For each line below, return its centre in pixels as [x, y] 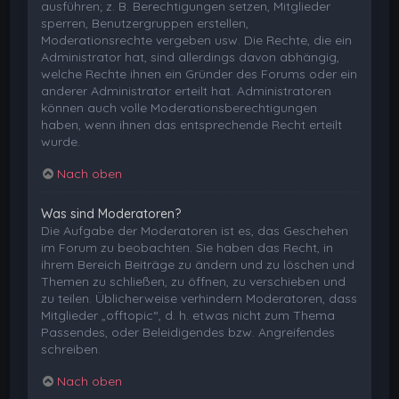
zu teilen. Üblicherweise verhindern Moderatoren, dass [199, 298]
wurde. [61, 141]
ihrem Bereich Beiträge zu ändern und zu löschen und [198, 264]
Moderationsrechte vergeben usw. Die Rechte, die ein [197, 40]
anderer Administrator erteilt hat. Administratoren [187, 90]
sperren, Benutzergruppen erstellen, [145, 23]
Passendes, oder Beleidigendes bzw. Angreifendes [188, 332]
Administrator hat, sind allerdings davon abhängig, [191, 57]
